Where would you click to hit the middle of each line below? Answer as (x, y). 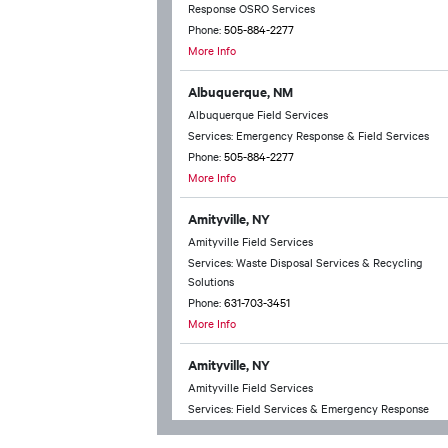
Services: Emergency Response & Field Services (308, 135)
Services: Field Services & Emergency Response (308, 408)
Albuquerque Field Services (258, 114)
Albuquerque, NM (240, 91)
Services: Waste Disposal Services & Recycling (305, 262)
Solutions (211, 281)
